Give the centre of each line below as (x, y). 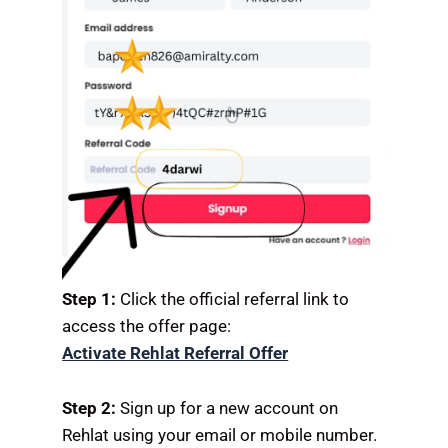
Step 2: (89, 407)
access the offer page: (147, 326)
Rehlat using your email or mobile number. (220, 434)
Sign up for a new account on (227, 407)
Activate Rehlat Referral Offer (175, 353)
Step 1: (89, 299)
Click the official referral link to (233, 299)
